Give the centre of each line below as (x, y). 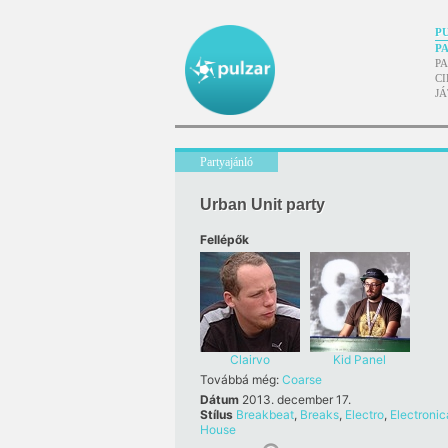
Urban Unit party (262, 204)
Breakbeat (264, 414)
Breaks (319, 414)
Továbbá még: (240, 379)
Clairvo (249, 359)
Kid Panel (359, 359)
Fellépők (224, 239)
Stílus (217, 414)
